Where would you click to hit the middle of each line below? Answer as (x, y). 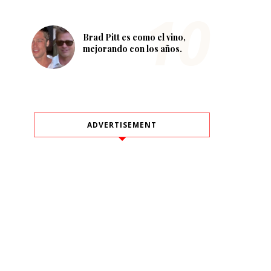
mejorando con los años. (132, 49)
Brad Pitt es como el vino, (134, 38)
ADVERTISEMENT (122, 125)
